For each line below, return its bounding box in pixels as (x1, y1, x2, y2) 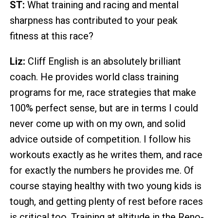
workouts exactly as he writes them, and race (10, 148, 202, 161)
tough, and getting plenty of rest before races (10, 195, 203, 207)
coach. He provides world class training (10, 71, 179, 83)
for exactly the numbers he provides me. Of (10, 164, 194, 176)
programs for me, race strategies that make (10, 86, 196, 98)
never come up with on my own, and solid (10, 117, 185, 129)
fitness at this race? (10, 30, 93, 42)
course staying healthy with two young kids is (10, 180, 201, 192)
